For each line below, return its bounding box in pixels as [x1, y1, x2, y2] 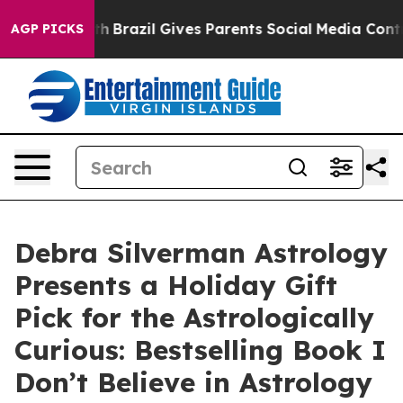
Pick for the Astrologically [14, 300, 374, 335]
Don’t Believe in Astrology [14, 365, 372, 399]
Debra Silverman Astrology [14, 236, 388, 270]
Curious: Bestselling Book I [14, 333, 386, 367]
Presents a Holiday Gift [14, 268, 337, 302]
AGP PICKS [11, 21, 84, 37]
